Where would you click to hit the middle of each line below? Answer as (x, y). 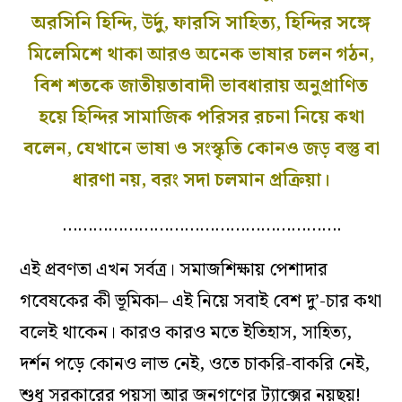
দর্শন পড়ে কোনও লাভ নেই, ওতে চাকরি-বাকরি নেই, (195, 364)
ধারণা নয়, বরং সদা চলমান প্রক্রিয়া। (201, 180)
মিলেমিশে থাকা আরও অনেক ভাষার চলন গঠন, (201, 54)
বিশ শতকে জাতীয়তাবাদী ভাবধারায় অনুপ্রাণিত (201, 86)
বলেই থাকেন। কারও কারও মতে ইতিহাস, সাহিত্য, (186, 332)
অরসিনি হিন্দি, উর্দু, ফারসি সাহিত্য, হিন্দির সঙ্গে (201, 23)
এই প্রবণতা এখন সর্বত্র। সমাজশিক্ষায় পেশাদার (174, 270)
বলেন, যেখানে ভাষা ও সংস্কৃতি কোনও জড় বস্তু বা (201, 149)
